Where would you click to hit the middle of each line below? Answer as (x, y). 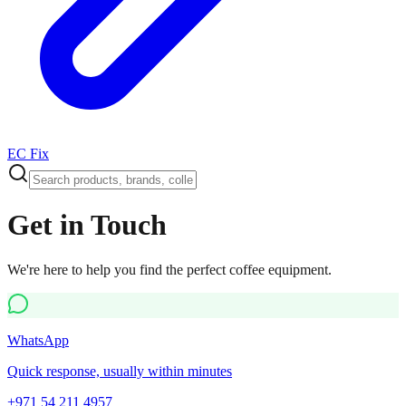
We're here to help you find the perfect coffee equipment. (169, 269)
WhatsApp (38, 340)
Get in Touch (87, 225)
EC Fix (28, 154)
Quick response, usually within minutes (120, 371)
